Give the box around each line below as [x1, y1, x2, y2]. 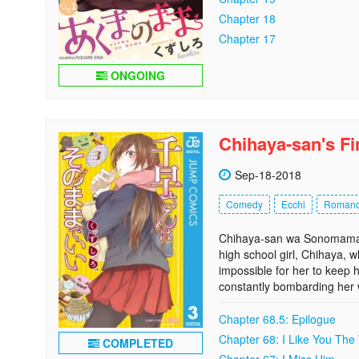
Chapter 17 [219, 30, 276, 46]
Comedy [226, 197, 263, 211]
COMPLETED [99, 335, 173, 352]
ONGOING [107, 67, 165, 83]
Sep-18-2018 [235, 167, 301, 183]
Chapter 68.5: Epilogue [219, 311, 336, 327]
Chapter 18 [219, 10, 276, 26]
